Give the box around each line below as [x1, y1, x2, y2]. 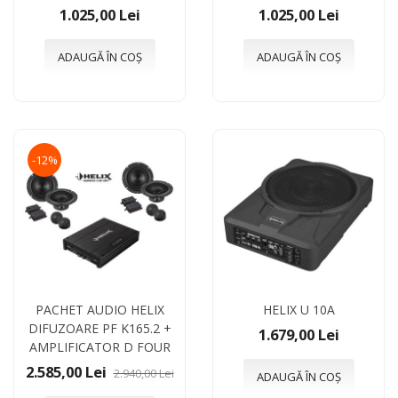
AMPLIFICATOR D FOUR [28, 338, 171, 355]
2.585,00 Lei [25, 361, 107, 382]
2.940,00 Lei [113, 364, 174, 381]
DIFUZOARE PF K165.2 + [28, 319, 171, 337]
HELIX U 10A [262, 300, 335, 318]
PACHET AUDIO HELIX [35, 300, 164, 318]
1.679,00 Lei [258, 323, 339, 345]
